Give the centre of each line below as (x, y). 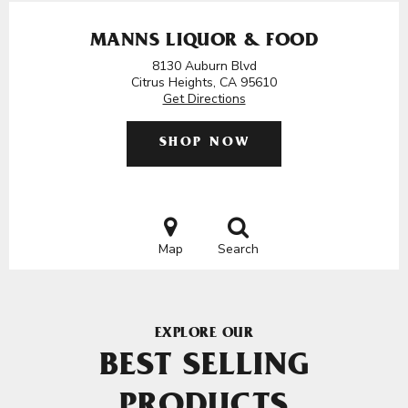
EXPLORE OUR (204, 334)
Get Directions (204, 99)
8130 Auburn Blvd (204, 66)
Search (238, 249)
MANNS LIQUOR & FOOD (204, 42)
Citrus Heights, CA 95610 (204, 82)
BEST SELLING (204, 369)
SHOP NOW (204, 143)
